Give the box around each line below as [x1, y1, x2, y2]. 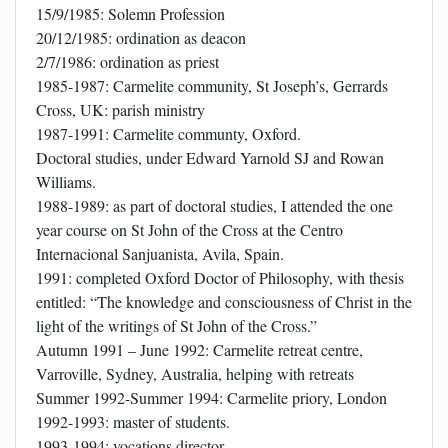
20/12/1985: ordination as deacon [36, 27, 246, 49]
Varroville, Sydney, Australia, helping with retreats [36, 363, 354, 385]
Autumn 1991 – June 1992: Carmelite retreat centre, [36, 339, 363, 361]
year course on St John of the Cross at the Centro [36, 219, 343, 241]
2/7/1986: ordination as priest [36, 51, 219, 73]
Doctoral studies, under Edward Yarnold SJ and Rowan [36, 147, 384, 169]
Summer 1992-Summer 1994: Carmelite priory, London [36, 387, 387, 409]
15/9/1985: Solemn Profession [36, 3, 225, 25]
